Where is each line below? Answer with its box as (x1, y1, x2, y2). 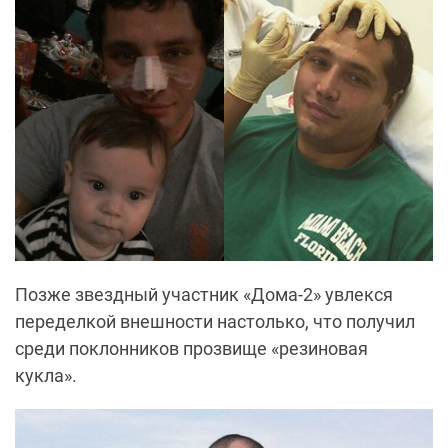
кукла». (15, 365, 77, 387)
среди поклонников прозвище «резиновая (15, 338, 368, 360)
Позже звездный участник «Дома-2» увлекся (15, 284, 393, 306)
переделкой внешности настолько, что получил (15, 311, 415, 333)
